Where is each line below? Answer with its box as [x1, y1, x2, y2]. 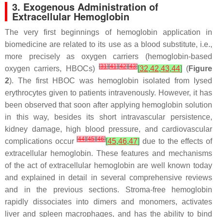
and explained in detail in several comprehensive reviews [5, 173, 212, 182]
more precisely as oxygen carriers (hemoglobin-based [5, 52, 212, 61]
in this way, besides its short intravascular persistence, [5, 112, 212, 121]
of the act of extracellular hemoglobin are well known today [5, 161, 212, 170]
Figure [188, 64, 212, 73]
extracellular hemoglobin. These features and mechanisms [5, 149, 212, 157]
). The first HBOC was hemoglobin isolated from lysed [9, 76, 212, 85]
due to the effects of [139, 137, 213, 145]
